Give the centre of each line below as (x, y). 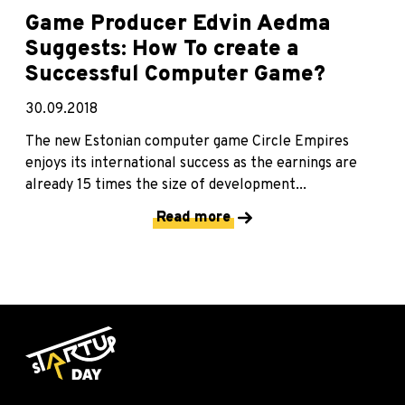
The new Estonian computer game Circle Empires (187, 142)
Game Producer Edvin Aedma (178, 25)
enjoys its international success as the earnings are (191, 164)
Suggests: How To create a (162, 50)
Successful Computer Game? (175, 75)
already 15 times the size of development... (166, 186)
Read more (193, 218)
